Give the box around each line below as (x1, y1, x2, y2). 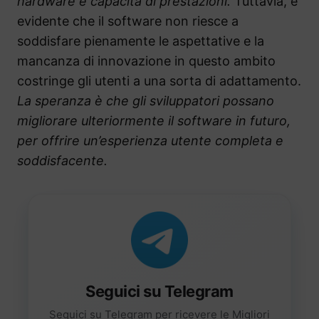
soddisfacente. (17, 153, 108, 169)
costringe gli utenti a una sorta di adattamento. (17, 73, 301, 89)
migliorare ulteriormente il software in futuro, (17, 113, 291, 129)
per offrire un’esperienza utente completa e (17, 133, 283, 149)
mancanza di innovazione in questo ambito (17, 53, 276, 69)
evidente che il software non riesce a (17, 14, 239, 29)
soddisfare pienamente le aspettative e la (17, 33, 264, 49)
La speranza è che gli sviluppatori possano (17, 93, 274, 109)
